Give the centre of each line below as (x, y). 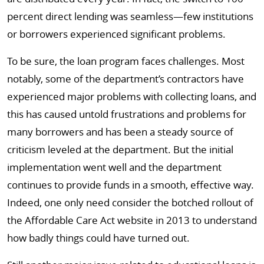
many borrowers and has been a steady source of (120, 132)
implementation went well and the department (114, 167)
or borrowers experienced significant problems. (116, 34)
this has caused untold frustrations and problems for (127, 114)
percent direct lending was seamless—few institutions (130, 16)
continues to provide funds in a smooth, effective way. (131, 185)
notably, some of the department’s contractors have (126, 79)
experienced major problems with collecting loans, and (132, 96)
